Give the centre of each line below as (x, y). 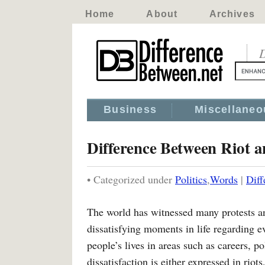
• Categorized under (131, 179)
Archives (232, 14)
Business (130, 109)
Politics (191, 179)
